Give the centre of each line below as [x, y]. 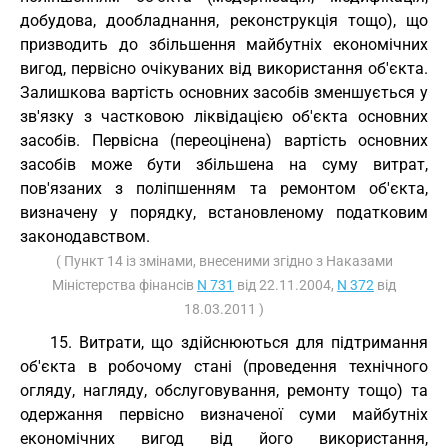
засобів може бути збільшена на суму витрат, [224, 164]
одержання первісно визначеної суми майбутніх [224, 414]
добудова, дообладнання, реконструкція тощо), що [224, 20]
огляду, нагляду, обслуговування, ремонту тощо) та [224, 390]
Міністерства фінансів [124, 285]
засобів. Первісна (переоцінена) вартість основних [224, 140]
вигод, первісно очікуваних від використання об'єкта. [224, 68]
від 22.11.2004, [285, 285]
